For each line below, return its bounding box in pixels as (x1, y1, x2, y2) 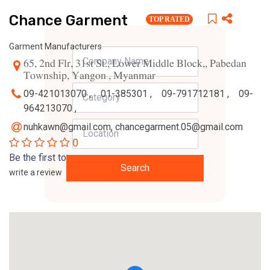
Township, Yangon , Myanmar (24, 69, 155, 83)
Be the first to (9, 152, 66, 163)
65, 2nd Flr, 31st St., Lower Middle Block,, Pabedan (24, 57, 246, 71)
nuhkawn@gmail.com (24, 121, 111, 133)
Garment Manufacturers (9, 42, 102, 51)
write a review (9, 168, 62, 177)
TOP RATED (149, 15, 190, 24)
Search (121, 162, 149, 174)
